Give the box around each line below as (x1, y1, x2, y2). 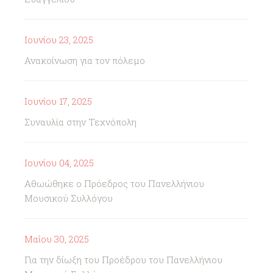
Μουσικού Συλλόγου (24, 192, 113, 204)
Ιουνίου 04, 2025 (24, 157, 94, 169)
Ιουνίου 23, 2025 (24, 34, 93, 46)
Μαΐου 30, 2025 (24, 233, 89, 245)
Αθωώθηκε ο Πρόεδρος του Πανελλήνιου (24, 177, 204, 190)
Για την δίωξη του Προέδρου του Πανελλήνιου (24, 253, 222, 266)
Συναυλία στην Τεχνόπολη (24, 116, 136, 128)
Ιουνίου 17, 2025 (24, 95, 92, 107)
